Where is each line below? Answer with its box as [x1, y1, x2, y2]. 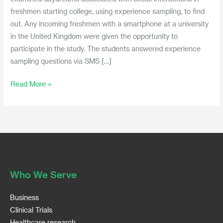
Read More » [10, 79, 52, 88]
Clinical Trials [10, 206, 52, 215]
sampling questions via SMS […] [10, 57, 112, 66]
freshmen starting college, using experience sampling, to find [10, 7, 205, 16]
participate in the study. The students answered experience [10, 44, 201, 53]
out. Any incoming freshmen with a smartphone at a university [10, 19, 209, 28]
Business [10, 193, 39, 202]
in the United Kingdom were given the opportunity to [10, 32, 178, 41]
